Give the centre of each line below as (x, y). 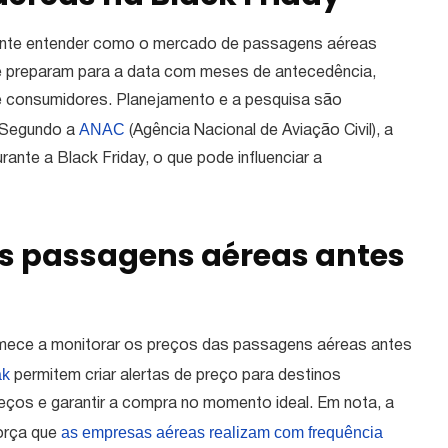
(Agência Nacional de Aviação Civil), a (259, 131)
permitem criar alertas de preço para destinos (175, 376)
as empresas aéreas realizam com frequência (222, 433)
